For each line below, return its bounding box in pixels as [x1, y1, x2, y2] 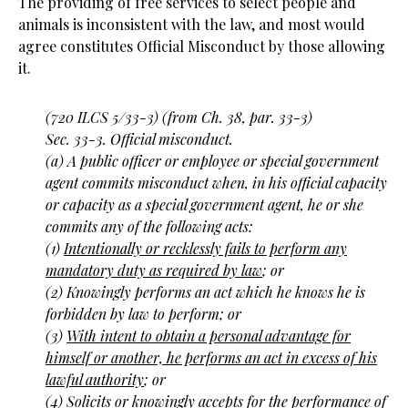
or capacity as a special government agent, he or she [46, 195, 363, 214]
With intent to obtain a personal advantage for [66, 326, 351, 345]
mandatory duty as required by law [46, 260, 262, 280]
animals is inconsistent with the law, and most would [18, 15, 365, 34]
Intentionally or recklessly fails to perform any [64, 239, 347, 258]
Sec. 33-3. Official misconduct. [46, 129, 233, 148]
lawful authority [46, 370, 144, 389]
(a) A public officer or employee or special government [46, 151, 379, 170]
